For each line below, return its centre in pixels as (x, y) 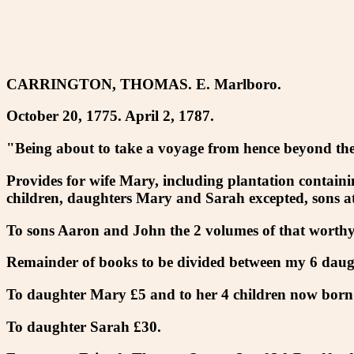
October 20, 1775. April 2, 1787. (110, 116)
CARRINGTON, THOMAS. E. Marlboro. (144, 84)
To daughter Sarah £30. (84, 326)
